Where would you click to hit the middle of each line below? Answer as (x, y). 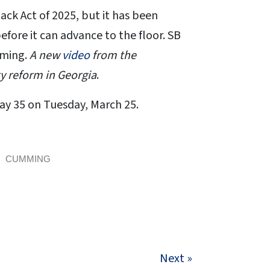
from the (113, 56)
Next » (176, 259)
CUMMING (28, 159)
